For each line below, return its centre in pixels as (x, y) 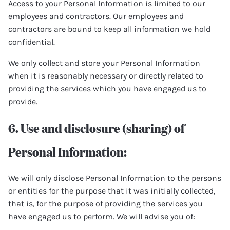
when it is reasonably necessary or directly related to (106, 76)
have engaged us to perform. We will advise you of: (102, 216)
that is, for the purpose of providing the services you (106, 204)
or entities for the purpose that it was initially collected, (112, 191)
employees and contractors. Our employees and (96, 16)
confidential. (32, 42)
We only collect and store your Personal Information (104, 63)
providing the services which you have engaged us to (107, 89)
